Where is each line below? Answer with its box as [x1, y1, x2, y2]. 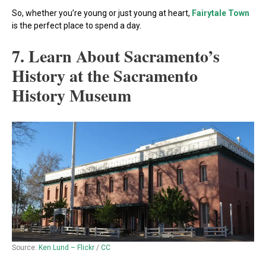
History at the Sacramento [12, 64, 198, 88]
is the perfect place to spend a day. [12, 20, 141, 30]
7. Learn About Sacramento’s [12, 44, 220, 69]
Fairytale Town [192, 8, 249, 18]
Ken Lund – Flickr [39, 243, 94, 252]
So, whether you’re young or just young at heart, [12, 8, 192, 18]
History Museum [12, 83, 131, 108]
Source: [12, 243, 39, 252]
